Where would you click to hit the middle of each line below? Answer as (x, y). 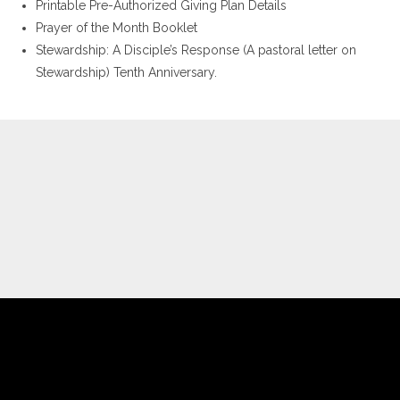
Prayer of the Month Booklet (117, 28)
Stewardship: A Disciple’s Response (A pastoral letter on (196, 50)
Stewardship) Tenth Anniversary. (126, 72)
